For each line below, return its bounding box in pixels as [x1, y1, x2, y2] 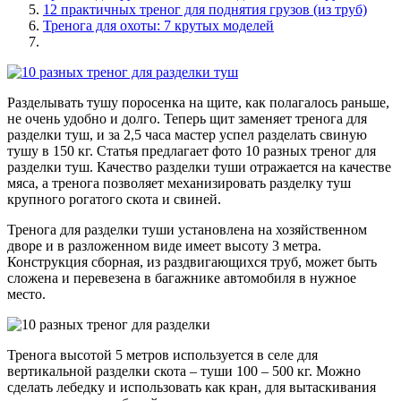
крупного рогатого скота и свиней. [7, 191, 221, 207]
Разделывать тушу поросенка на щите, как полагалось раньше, [7, 94, 389, 110]
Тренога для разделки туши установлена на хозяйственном [7, 221, 367, 237]
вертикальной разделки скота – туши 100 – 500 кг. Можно [7, 363, 361, 379]
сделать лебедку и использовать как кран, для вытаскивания [7, 379, 376, 395]
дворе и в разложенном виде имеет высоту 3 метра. [7, 237, 321, 253]
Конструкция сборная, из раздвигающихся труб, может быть [7, 253, 377, 269]
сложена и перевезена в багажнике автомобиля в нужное [7, 269, 356, 286]
